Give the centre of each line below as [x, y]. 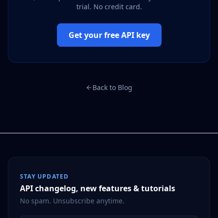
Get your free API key [109, 35]
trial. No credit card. [109, 7]
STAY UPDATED [45, 176]
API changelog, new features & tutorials [98, 188]
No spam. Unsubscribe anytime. [72, 201]
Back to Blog [112, 87]
